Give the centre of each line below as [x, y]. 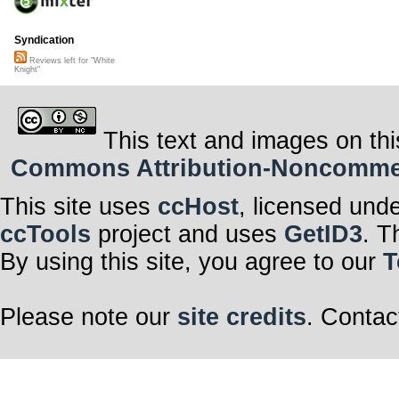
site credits [242, 317]
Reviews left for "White [71, 61]
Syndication [44, 41]
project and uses [187, 234]
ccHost [198, 206]
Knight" [27, 70]
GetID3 [323, 234]
